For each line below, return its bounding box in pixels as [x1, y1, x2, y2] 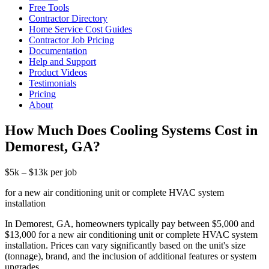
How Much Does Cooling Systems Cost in [5, 122, 258, 138]
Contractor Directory [29, 13, 107, 23]
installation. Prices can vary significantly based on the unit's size [5, 240, 246, 250]
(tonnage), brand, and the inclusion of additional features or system [5, 250, 256, 261]
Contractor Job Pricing [29, 35, 114, 45]
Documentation [29, 46, 87, 56]
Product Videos [29, 67, 87, 77]
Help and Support [29, 56, 96, 67]
